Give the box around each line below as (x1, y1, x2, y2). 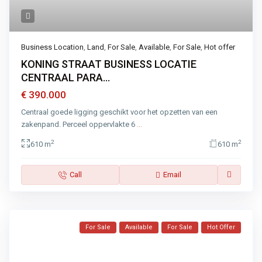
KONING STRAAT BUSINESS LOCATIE (21, 58, 197, 71)
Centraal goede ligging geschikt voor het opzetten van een (21, 108, 218, 117)
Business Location (21, 43, 84, 52)
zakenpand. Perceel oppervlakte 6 (21, 120, 137, 129)
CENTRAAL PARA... (21, 71, 111, 84)
